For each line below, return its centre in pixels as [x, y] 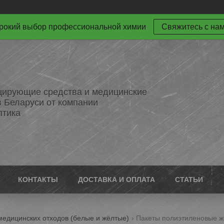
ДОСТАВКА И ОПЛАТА [116, 179]
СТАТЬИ [189, 179]
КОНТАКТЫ [38, 179]
